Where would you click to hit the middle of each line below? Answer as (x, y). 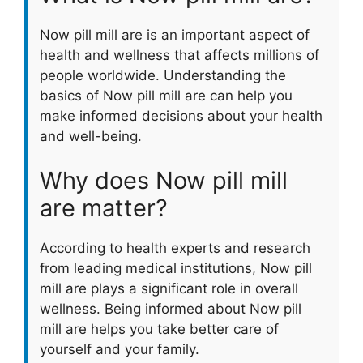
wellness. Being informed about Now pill (171, 309)
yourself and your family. (120, 350)
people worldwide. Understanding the (163, 75)
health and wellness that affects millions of (179, 55)
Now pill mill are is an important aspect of (175, 34)
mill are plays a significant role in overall (169, 289)
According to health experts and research (175, 248)
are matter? (104, 208)
